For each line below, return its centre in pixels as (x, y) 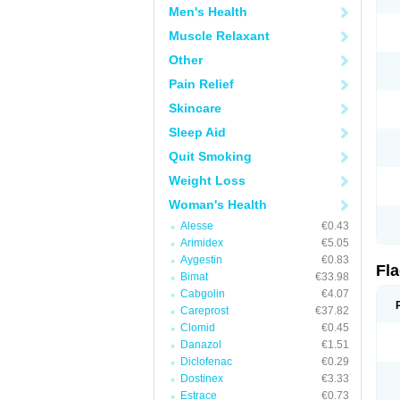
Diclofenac (206, 362)
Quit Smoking (210, 156)
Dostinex (202, 379)
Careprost (204, 311)
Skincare (195, 108)
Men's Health (208, 12)
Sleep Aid (197, 132)
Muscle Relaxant (219, 36)
